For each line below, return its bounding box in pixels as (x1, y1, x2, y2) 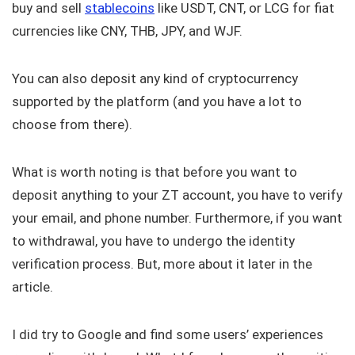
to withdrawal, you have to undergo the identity (12, 232, 295, 249)
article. (12, 278, 56, 295)
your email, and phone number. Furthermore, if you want (12, 209, 342, 226)
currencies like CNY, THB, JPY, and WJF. (12, 22, 242, 39)
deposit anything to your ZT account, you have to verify (12, 186, 342, 203)
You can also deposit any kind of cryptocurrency (12, 70, 298, 86)
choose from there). (12, 116, 136, 132)
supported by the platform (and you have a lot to (12, 93, 302, 109)
